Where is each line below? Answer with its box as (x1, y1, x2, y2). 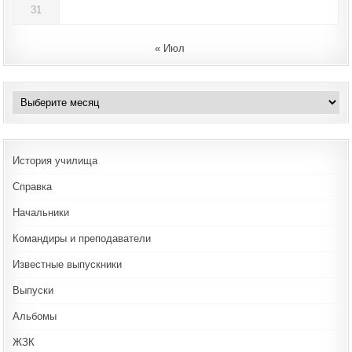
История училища (13, 154, 98, 167)
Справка (13, 180, 53, 192)
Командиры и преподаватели (13, 232, 152, 244)
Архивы (12, 91, 49, 104)
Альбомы (13, 310, 57, 322)
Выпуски (13, 284, 54, 296)
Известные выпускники (13, 258, 123, 270)
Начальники (13, 206, 70, 218)
